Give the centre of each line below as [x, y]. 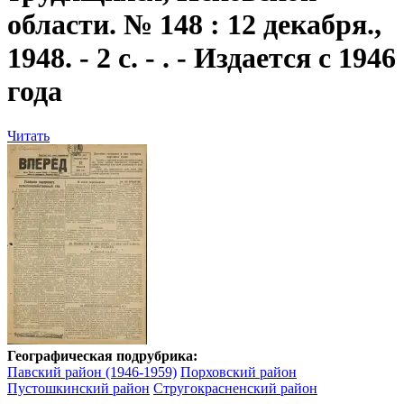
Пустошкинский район [78, 388]
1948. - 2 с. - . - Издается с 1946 [202, 58]
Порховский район [239, 372]
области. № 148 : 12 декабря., [194, 25]
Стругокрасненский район [235, 388]
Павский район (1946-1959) [92, 372]
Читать [28, 135]
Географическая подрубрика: [102, 355]
